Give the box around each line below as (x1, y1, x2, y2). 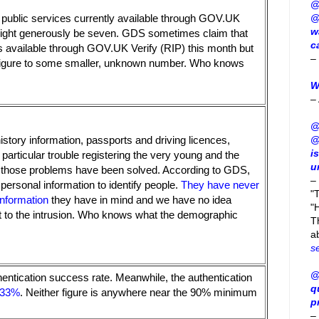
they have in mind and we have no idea (48, 194, 231, 206)
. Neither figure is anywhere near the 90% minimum (20, 286, 257, 299)
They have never (181, 179, 259, 192)
